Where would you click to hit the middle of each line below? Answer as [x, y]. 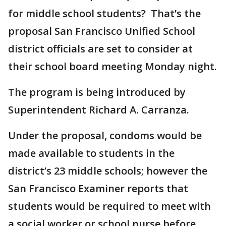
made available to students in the [91, 153]
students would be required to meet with [109, 206]
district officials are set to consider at [100, 49]
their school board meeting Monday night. [112, 66]
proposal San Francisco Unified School [102, 31]
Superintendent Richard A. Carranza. [100, 110]
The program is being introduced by [97, 92]
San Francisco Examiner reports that [98, 188]
